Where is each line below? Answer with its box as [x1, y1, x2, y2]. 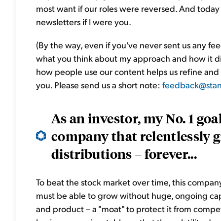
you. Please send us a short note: [36, 79, 162, 90]
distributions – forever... [51, 145, 197, 162]
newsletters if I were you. [36, 16, 131, 27]
